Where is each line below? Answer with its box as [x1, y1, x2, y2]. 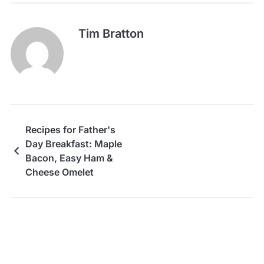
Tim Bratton [78, 26, 144, 41]
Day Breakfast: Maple [25, 137, 122, 150]
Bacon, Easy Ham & [25, 151, 113, 164]
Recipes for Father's [25, 123, 115, 136]
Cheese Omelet [25, 166, 94, 178]
